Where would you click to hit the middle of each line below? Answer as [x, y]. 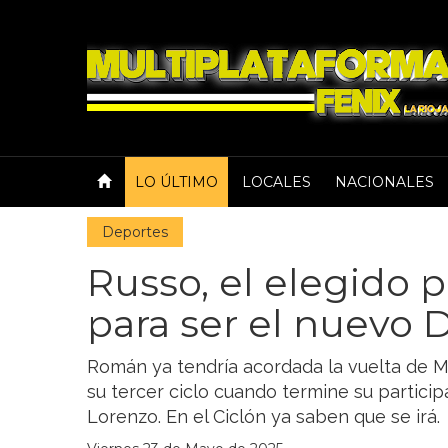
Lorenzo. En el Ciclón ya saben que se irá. [263, 416]
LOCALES [276, 182]
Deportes [135, 232]
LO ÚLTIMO [176, 182]
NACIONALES [384, 182]
